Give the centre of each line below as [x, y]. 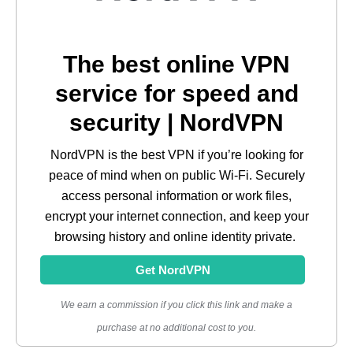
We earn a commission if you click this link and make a [176, 305]
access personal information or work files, [176, 195]
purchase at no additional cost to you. [176, 327]
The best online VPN [176, 64]
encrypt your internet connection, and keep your [176, 216]
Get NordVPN [173, 269]
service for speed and [176, 93]
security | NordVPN [176, 122]
